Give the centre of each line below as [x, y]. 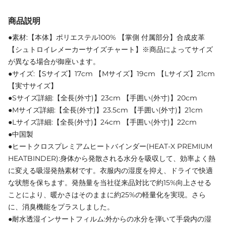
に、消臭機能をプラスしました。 [61, 207]
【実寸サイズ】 [33, 86]
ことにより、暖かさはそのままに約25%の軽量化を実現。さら [107, 194]
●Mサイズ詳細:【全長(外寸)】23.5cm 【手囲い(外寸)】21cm [105, 110]
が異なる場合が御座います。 [54, 61]
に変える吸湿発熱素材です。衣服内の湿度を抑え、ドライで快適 [110, 170]
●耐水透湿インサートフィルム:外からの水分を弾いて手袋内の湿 [110, 219]
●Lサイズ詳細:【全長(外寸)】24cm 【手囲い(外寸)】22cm [102, 122]
